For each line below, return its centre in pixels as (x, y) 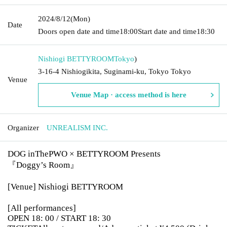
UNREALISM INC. (77, 127)
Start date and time (167, 31)
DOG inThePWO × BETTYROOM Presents (84, 154)
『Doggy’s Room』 (43, 165)
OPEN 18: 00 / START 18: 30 (59, 218)
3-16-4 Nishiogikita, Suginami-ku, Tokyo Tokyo (115, 71)
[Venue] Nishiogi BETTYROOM (65, 186)
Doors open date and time (79, 31)
